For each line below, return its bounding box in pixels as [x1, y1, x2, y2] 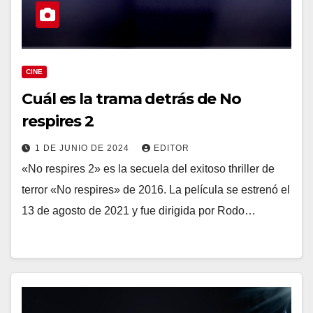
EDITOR [154, 143, 189, 153]
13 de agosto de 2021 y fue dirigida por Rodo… [22, 205, 256, 217]
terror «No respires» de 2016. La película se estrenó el [22, 184, 290, 196]
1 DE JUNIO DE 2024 [35, 143, 132, 153]
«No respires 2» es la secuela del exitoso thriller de [22, 163, 275, 175]
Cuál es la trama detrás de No [22, 89, 242, 108]
